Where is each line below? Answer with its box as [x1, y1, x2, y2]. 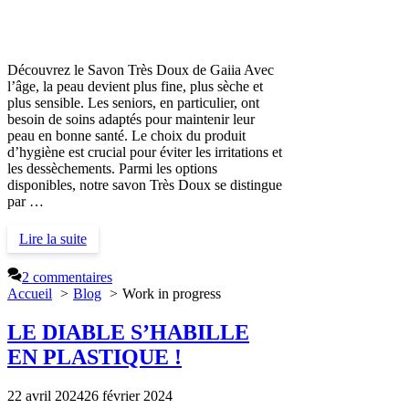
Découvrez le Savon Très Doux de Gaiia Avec [7, 62, 274, 79]
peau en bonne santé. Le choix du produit [7, 128, 246, 144]
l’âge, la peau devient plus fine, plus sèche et [7, 79, 263, 95]
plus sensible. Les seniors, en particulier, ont [7, 95, 259, 111]
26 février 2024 [84, 387, 173, 404]
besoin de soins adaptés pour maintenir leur [7, 111, 255, 128]
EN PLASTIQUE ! [7, 344, 182, 369]
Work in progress [122, 286, 221, 302]
